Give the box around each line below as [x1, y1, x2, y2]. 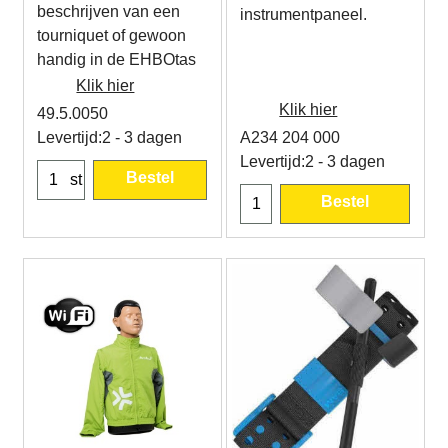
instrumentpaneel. [240, 5, 367, 23]
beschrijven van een [37, 2, 181, 20]
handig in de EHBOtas [37, 50, 197, 68]
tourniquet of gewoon [37, 26, 187, 44]
